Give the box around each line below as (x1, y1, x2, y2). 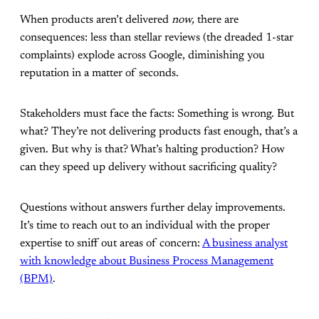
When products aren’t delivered (20, 14, 172, 26)
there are (197, 14, 239, 26)
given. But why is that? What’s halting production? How (20, 143, 285, 155)
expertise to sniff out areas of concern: (20, 237, 202, 249)
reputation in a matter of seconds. (20, 67, 179, 79)
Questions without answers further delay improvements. (20, 202, 286, 214)
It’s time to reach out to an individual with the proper (20, 219, 270, 231)
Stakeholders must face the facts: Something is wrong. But (20, 108, 294, 120)
